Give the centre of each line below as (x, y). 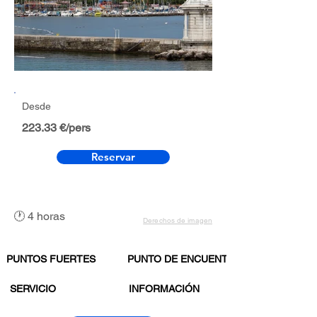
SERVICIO (33, 289)
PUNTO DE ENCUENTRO (185, 259)
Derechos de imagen (178, 220)
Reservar (113, 157)
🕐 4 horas (39, 216)
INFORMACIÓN (164, 289)
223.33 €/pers (56, 128)
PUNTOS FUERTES (51, 259)
